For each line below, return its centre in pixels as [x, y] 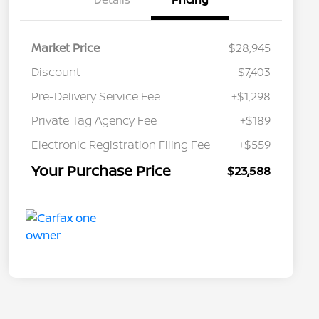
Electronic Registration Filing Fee [121, 144]
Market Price [66, 47]
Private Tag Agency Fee [94, 120]
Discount [56, 72]
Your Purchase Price [101, 170]
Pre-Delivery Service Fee [96, 96]
